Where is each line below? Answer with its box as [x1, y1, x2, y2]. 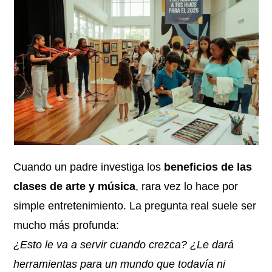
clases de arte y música [13, 180, 136, 192]
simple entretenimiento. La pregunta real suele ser [13, 200, 257, 212]
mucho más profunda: [13, 219, 120, 231]
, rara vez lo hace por [135, 180, 239, 192]
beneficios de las [164, 161, 253, 173]
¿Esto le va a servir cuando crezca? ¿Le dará [13, 239, 234, 251]
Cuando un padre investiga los [13, 161, 165, 173]
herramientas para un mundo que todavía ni [13, 258, 226, 270]
